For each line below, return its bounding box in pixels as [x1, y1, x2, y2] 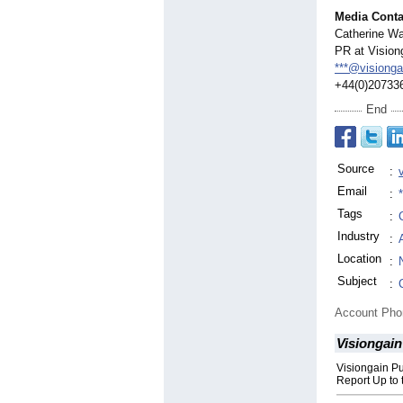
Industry [337, 229, 380, 244]
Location [337, 252, 381, 266]
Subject [337, 274, 377, 289]
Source [337, 162, 374, 176]
